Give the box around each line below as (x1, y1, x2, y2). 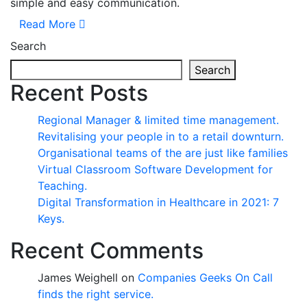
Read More (19, 17, 75, 32)
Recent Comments (10, 237, 204, 265)
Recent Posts (10, 79, 148, 107)
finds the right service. (38, 287, 153, 302)
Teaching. (38, 179, 87, 193)
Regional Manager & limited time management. (38, 113, 279, 127)
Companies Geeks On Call (138, 271, 273, 285)
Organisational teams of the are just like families (38, 146, 288, 160)
